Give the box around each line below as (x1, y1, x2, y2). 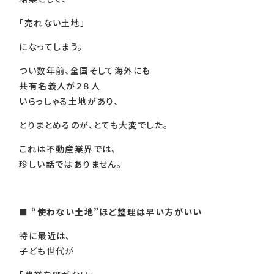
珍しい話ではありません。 (19, 157, 122, 170)
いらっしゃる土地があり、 (19, 94, 119, 107)
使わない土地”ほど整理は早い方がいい (37, 205, 202, 218)
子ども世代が (19, 244, 75, 257)
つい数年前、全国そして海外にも (19, 64, 151, 76)
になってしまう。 (19, 40, 83, 53)
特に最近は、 (19, 229, 71, 242)
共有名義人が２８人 (19, 79, 100, 92)
